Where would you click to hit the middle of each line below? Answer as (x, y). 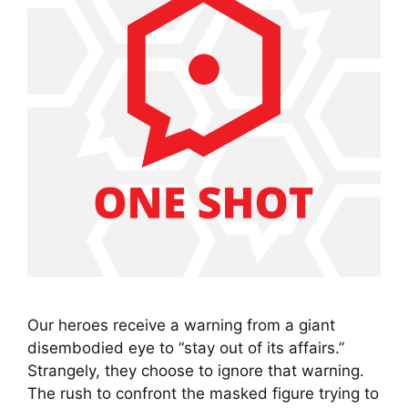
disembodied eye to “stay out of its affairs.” (186, 348)
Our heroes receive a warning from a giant (181, 326)
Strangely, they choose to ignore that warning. (196, 371)
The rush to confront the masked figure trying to (203, 394)
